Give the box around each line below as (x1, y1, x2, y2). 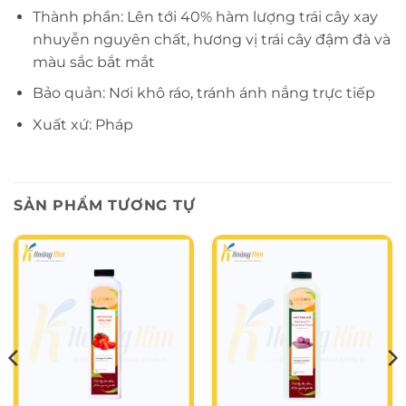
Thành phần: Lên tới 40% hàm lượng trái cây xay (32, 7, 378, 25)
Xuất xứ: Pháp (32, 116, 133, 134)
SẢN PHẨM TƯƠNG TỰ (14, 196, 196, 214)
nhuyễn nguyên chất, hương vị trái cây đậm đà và (32, 30, 391, 48)
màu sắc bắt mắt (32, 53, 155, 71)
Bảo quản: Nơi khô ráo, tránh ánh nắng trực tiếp (32, 84, 375, 102)
